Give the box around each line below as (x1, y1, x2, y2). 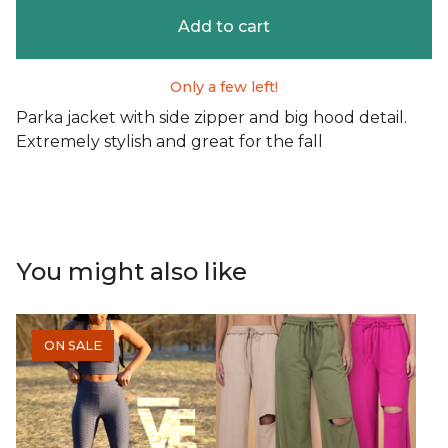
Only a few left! (170, 78, 278, 97)
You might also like (16, 257, 247, 287)
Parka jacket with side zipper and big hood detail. (16, 108, 407, 128)
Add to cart (178, 17, 270, 37)
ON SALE (44, 338, 102, 354)
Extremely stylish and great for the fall (16, 132, 323, 152)
